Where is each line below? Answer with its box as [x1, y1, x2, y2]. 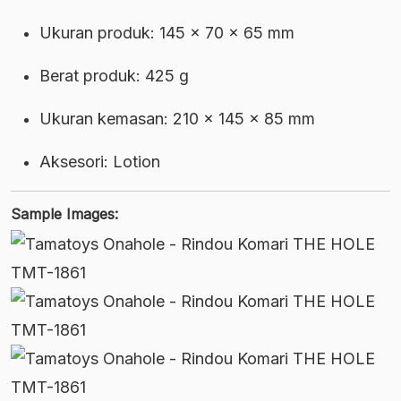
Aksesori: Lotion [39, 152, 160, 172]
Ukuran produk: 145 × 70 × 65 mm [39, 23, 294, 43]
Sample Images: [11, 205, 118, 224]
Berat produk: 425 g [39, 66, 189, 86]
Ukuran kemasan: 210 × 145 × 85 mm [39, 109, 315, 129]
